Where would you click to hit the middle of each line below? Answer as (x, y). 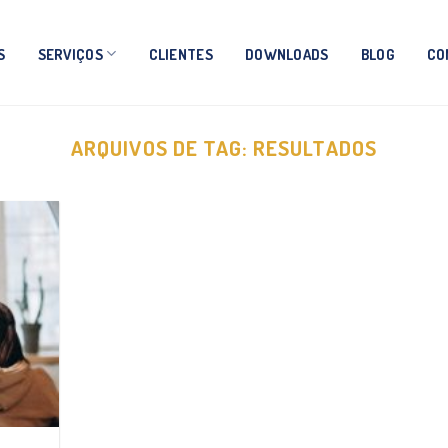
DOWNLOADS (286, 53)
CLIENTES (180, 53)
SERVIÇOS (70, 53)
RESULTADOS (315, 147)
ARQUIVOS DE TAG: (162, 147)
